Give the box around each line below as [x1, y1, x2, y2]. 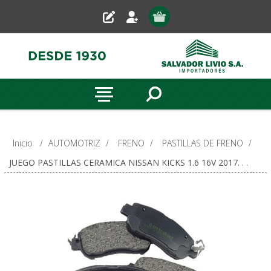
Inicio [12, 137, 33, 149]
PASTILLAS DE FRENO [162, 137, 243, 149]
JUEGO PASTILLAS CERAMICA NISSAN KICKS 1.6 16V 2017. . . [8, 157, 248, 168]
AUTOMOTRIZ [48, 137, 100, 149]
